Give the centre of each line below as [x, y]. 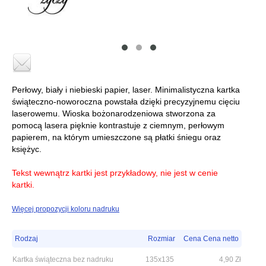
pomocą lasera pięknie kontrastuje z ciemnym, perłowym [118, 125]
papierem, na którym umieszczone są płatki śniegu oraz [116, 137]
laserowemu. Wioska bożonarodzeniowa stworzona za [114, 113]
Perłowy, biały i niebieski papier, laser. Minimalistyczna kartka [126, 90]
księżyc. [27, 149]
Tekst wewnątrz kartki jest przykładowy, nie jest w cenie [115, 173]
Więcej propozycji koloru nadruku [66, 209]
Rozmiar [161, 238]
